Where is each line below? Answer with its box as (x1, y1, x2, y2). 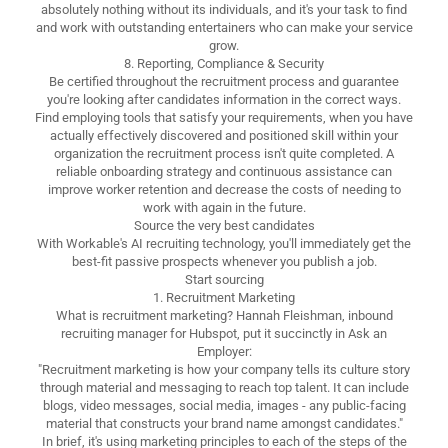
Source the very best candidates (133, 217, 315, 233)
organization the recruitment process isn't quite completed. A (54, 145, 394, 161)
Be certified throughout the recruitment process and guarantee (49, 73, 399, 89)
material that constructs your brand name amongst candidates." (45, 415, 403, 431)
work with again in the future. (142, 199, 306, 215)
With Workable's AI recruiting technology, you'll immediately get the (37, 235, 411, 251)
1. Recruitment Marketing (153, 289, 295, 305)
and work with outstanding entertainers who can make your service (35, 19, 413, 35)
